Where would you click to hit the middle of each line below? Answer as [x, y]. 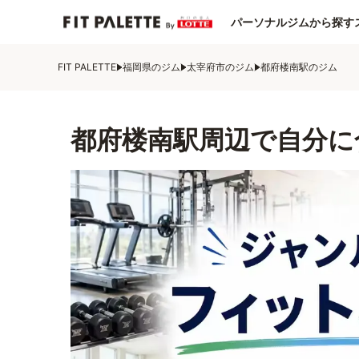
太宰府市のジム [220, 67]
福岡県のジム [151, 67]
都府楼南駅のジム [299, 67]
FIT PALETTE [87, 67]
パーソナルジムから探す [292, 22]
